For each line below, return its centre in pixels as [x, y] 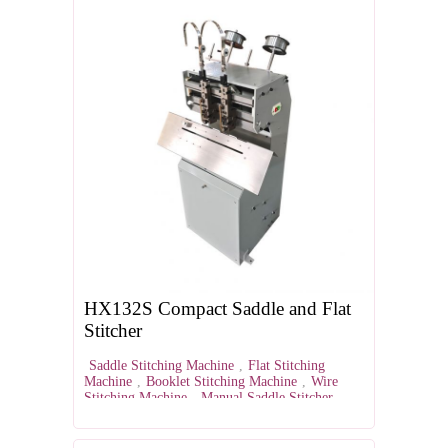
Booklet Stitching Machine [221, 382]
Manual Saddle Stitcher [267, 398]
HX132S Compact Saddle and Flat [217, 309]
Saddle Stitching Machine [161, 366]
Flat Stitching [286, 366]
